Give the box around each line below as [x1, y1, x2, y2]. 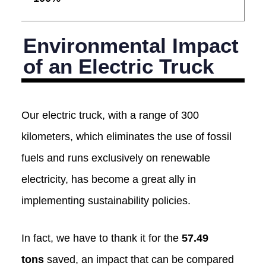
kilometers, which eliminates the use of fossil [21, 131, 232, 143]
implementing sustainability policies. [21, 195, 191, 207]
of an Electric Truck [23, 54, 214, 78]
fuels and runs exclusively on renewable [21, 152, 210, 164]
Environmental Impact [23, 33, 239, 57]
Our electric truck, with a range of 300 [21, 109, 199, 122]
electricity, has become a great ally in [21, 173, 196, 186]
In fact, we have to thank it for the [21, 232, 182, 245]
